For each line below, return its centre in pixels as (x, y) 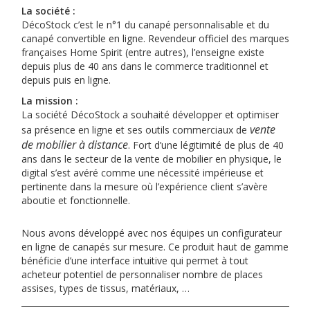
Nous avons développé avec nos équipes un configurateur (151, 233)
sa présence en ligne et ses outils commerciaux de (135, 130)
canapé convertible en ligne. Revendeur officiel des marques (155, 39)
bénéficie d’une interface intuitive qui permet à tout (135, 261)
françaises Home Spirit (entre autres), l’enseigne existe (143, 53)
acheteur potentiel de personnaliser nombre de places (142, 275)
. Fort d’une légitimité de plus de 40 (206, 145)
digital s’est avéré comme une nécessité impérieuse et (142, 173)
